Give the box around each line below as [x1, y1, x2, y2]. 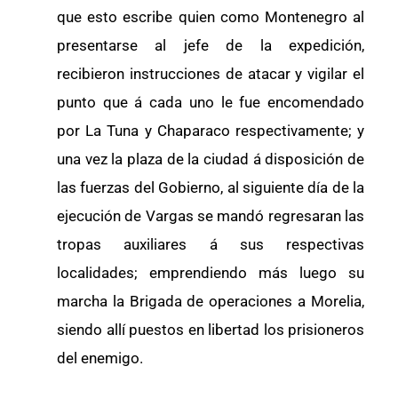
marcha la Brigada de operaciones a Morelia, [57, 291, 364, 310]
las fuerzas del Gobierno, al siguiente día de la [57, 178, 364, 196]
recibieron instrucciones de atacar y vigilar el [57, 64, 364, 83]
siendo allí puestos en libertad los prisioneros [57, 320, 364, 338]
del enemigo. [57, 348, 143, 367]
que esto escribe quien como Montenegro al [57, 7, 364, 26]
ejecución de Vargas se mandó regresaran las [57, 206, 364, 225]
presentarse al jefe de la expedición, [57, 36, 364, 54]
